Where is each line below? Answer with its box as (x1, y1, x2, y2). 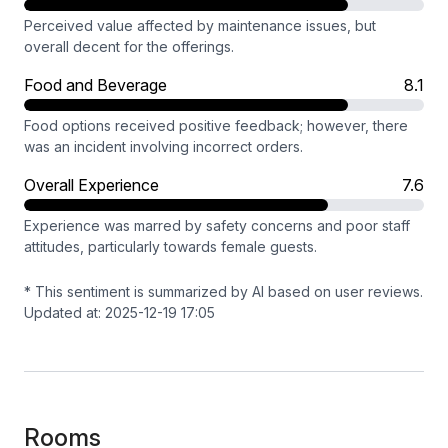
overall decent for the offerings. (24, 38, 234, 55)
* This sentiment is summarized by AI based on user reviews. (24, 283, 423, 300)
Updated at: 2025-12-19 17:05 (24, 304, 215, 321)
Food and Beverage (24, 75, 167, 95)
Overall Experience (24, 175, 159, 195)
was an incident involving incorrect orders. (24, 138, 303, 155)
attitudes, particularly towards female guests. (24, 238, 317, 255)
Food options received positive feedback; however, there (24, 117, 408, 134)
